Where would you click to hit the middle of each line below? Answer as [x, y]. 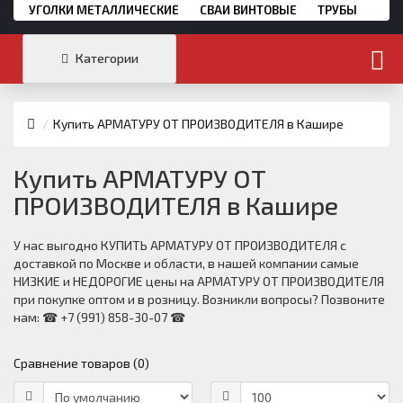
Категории [107, 58]
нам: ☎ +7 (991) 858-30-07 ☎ [99, 317]
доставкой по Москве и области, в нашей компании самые [186, 263]
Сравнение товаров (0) [81, 363]
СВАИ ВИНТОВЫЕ [248, 10]
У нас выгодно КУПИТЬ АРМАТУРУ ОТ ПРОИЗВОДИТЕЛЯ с [180, 245]
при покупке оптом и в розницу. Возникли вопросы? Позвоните [199, 299]
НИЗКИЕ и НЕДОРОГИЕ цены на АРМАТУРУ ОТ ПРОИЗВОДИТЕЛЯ [199, 281]
